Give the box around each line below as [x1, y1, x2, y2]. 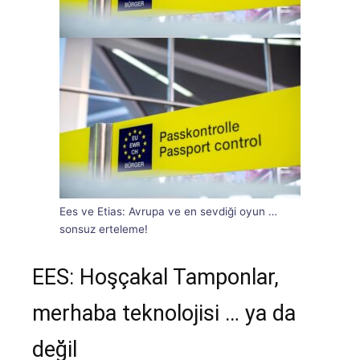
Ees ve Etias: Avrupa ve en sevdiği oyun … [59, 205, 277, 219]
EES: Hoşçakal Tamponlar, [32, 264, 279, 291]
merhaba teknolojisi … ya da [32, 301, 296, 327]
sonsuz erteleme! [59, 223, 148, 236]
